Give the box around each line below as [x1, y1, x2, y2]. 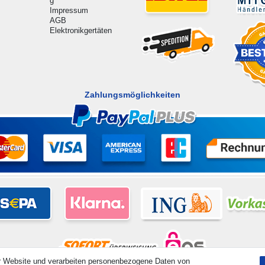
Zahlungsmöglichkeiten [84, 90, 180, 100]
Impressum [49, 5, 88, 15]
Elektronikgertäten [49, 25, 112, 35]
